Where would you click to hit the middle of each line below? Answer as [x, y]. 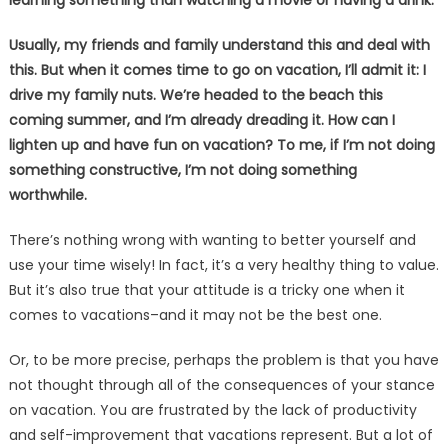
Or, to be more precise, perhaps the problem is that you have [223, 360]
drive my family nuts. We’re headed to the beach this [195, 95]
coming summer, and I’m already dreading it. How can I [201, 120]
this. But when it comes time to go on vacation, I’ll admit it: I [217, 70]
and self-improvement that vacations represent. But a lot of [220, 435]
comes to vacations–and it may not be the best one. [195, 315]
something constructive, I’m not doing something [182, 170]
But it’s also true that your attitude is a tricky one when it [206, 290]
